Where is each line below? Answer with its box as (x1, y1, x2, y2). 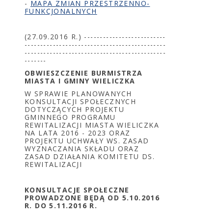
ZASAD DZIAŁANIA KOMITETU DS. (25, 152, 155, 161)
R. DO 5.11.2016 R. (25, 201, 98, 210)
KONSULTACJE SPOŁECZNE (25, 185, 130, 194)
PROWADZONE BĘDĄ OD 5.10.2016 (25, 193, 160, 202)
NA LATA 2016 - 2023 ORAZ (25, 128, 131, 137)
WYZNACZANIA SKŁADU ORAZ (25, 144, 139, 153)
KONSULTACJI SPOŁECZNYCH (25, 97, 137, 106)
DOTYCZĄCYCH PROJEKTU (25, 105, 125, 114)
